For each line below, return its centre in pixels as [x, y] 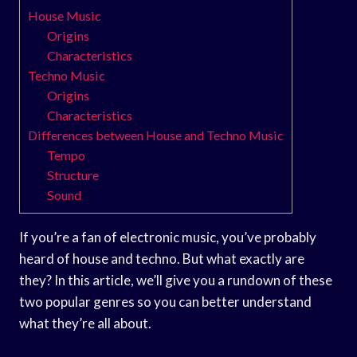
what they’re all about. [85, 323]
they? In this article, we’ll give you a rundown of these [176, 280]
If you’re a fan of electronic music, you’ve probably [168, 237]
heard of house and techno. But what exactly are [162, 258]
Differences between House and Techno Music [156, 135]
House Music [65, 15]
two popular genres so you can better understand [165, 301]
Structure [73, 175]
